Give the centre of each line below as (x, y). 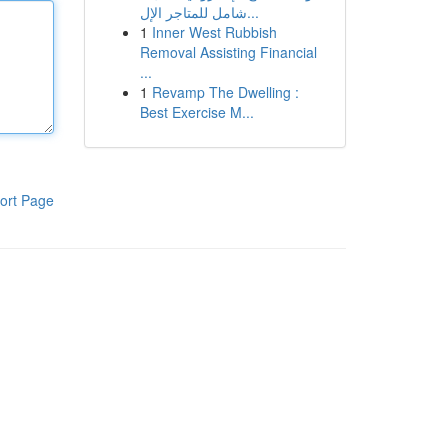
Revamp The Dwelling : (225, 92)
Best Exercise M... (196, 112)
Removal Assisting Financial (228, 52)
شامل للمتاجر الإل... (252, 12)
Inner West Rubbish (214, 32)
